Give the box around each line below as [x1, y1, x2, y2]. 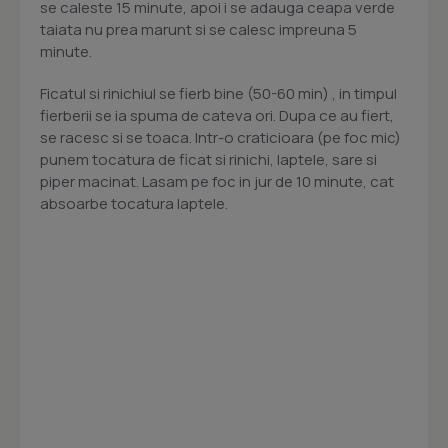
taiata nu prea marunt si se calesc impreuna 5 [40, 19, 357, 41]
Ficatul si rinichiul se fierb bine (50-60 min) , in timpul [40, 83, 397, 105]
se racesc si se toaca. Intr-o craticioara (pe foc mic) [40, 127, 401, 149]
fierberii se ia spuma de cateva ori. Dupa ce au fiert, [40, 105, 394, 127]
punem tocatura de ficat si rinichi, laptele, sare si [40, 149, 377, 171]
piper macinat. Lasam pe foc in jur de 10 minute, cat [40, 171, 394, 193]
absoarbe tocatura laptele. [40, 193, 228, 215]
